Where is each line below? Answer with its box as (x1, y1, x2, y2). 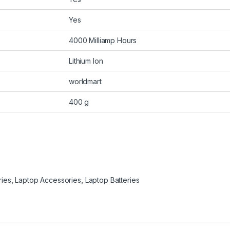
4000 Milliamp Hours (69, 35, 137, 45)
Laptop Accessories (15, 175, 81, 184)
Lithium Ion (69, 56, 103, 65)
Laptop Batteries (85, 175, 140, 184)
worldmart (69, 76, 102, 86)
